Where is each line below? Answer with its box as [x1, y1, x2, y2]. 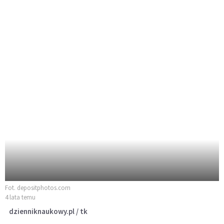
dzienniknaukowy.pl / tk [9, 206, 87, 216]
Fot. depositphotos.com [5, 183, 70, 192]
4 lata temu [5, 193, 35, 202]
